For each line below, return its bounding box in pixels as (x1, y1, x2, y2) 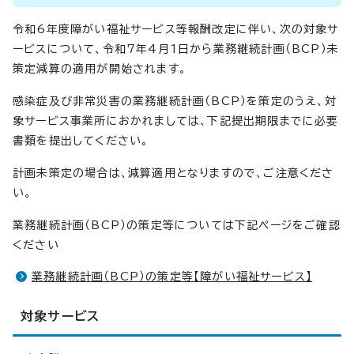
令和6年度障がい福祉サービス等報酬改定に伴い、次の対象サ (13, 24, 339, 35)
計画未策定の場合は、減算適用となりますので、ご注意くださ (13, 168, 334, 179)
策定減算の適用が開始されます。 (13, 63, 186, 74)
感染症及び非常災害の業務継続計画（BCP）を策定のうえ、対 (13, 96, 337, 107)
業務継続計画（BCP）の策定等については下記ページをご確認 (13, 220, 341, 231)
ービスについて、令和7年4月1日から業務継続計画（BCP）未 (13, 43, 340, 55)
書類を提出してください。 (13, 135, 149, 146)
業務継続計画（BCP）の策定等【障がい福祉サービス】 (32, 271, 313, 282)
